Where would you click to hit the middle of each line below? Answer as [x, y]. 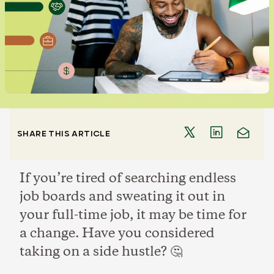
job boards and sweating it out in [122, 197]
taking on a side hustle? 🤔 [101, 252]
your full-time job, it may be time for [133, 215]
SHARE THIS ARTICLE [64, 134]
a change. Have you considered [117, 234]
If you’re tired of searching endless [128, 179]
